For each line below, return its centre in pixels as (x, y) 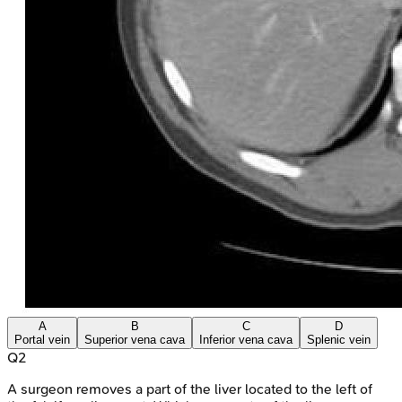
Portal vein (42, 339)
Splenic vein (339, 339)
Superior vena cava (135, 339)
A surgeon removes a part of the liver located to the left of (190, 389)
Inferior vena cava (246, 339)
